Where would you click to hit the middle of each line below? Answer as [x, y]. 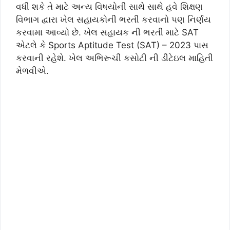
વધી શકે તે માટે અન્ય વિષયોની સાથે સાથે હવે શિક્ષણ [109, 6]
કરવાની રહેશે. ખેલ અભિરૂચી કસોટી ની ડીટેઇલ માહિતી [114, 58]
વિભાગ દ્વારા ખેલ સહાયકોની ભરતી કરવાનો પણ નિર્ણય [113, 19]
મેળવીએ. [32, 71]
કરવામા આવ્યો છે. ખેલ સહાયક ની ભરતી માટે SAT [107, 32]
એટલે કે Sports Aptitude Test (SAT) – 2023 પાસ [112, 45]
